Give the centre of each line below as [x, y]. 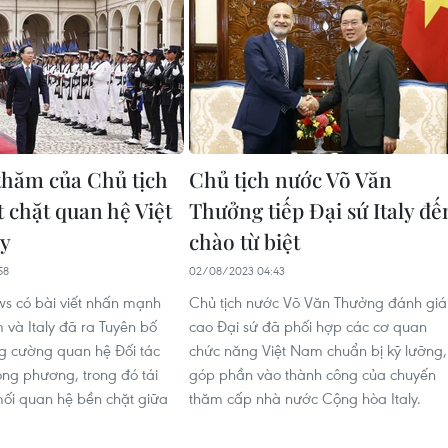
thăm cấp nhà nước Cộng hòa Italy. [305, 397]
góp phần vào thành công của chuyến [312, 373]
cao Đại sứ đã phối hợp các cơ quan [308, 325]
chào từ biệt [244, 240]
